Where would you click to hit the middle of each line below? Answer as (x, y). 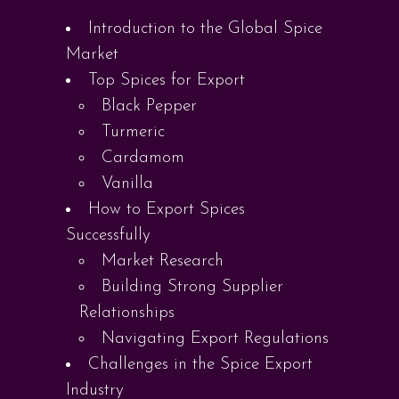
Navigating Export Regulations (215, 339)
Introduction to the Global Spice (205, 29)
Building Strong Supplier (192, 287)
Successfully (108, 236)
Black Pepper (149, 106)
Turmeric (133, 132)
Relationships (127, 313)
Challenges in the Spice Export (200, 365)
